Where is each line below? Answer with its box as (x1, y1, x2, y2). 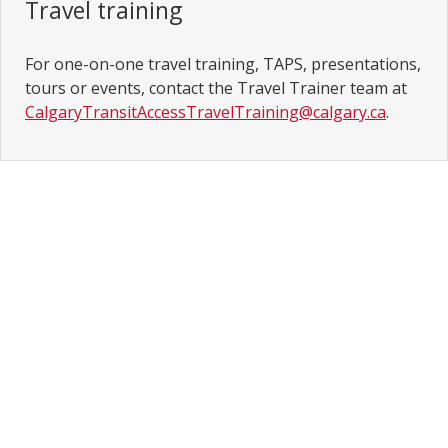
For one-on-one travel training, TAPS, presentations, (25, 52, 421, 75)
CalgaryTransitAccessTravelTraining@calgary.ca (25, 100, 386, 123)
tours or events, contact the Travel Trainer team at (25, 76, 407, 99)
